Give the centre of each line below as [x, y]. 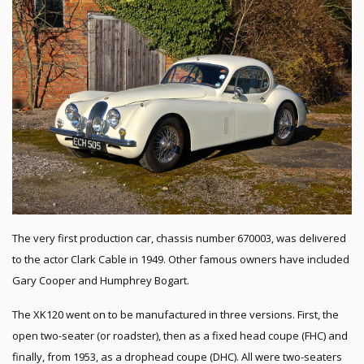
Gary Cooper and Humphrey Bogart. [101, 280]
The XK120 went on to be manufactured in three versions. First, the [175, 314]
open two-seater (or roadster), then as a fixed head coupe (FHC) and [180, 335]
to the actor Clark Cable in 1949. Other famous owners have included [181, 259]
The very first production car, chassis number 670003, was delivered [179, 238]
